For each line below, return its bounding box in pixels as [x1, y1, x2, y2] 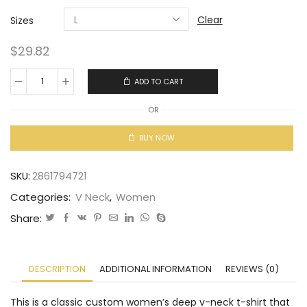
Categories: [10, 189, 73, 204]
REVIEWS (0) [225, 262, 279, 275]
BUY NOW [139, 132, 175, 144]
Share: [10, 210, 42, 225]
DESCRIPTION [28, 262, 86, 275]
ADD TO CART [134, 76, 183, 87]
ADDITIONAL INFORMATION [99, 262, 212, 275]
